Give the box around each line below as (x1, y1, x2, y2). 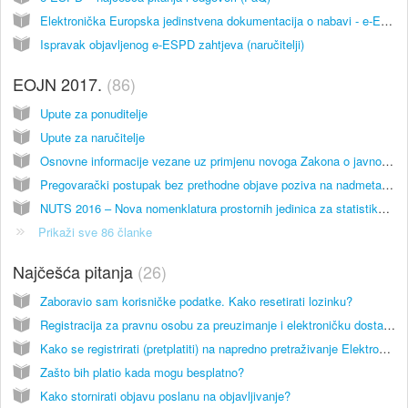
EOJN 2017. (13, 71, 107, 96)
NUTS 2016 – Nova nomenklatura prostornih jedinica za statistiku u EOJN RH (378, 199, 390, 217)
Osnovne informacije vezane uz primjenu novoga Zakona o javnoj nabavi (382, 151, 393, 169)
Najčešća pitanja (13, 259, 138, 283)
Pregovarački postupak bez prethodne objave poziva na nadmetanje (382, 175, 393, 193)
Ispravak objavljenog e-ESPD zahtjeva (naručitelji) (40, 35, 304, 53)
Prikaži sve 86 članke (38, 222, 152, 240)
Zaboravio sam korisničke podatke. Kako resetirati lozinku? (40, 291, 352, 310)
